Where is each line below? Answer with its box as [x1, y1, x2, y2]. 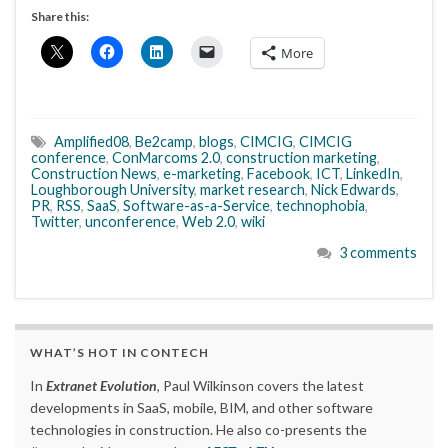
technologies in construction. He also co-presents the [30, 420, 367, 438]
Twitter [31, 213, 79, 231]
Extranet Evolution [46, 376, 157, 394]
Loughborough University [31, 181, 194, 199]
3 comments [339, 244, 417, 262]
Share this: [31, 9, 89, 25]
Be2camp [135, 133, 193, 151]
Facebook [247, 165, 310, 183]
